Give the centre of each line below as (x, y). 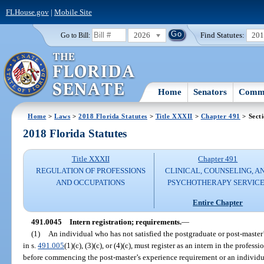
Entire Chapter (218, 202)
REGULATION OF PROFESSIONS (90, 171)
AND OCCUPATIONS (91, 183)
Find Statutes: (223, 35)
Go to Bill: (75, 35)
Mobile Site (73, 12)
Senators (210, 92)
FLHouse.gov (27, 12)
